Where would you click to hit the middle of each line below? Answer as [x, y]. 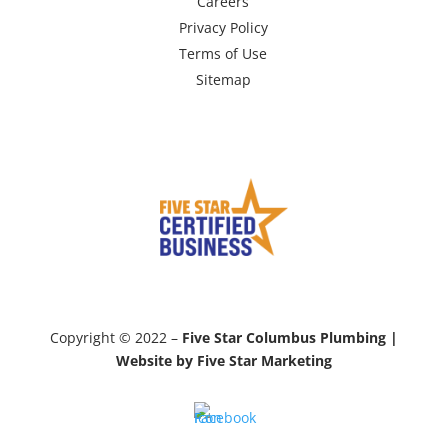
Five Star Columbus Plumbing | [289, 338]
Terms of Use [223, 54]
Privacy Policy [223, 28]
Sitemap [223, 80]
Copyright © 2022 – [115, 338]
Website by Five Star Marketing [223, 361]
